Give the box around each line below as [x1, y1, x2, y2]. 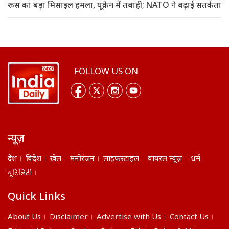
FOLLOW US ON [74, 66, 138, 78]
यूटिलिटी [8, 168, 32, 178]
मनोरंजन [70, 154, 95, 164]
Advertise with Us [97, 212, 161, 222]
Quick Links [8, 190, 65, 204]
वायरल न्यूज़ [148, 154, 182, 164]
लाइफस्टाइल [103, 154, 139, 164]
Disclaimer [50, 212, 88, 222]
